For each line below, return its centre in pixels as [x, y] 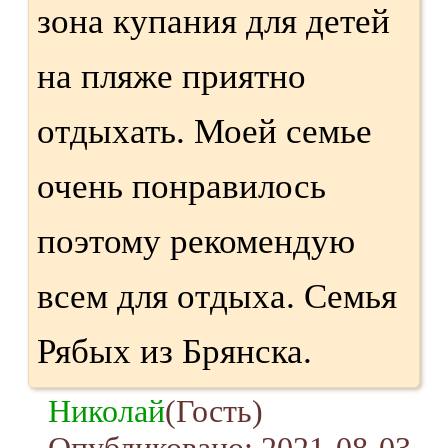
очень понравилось [181, 186]
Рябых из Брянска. [174, 351]
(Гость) [214, 410]
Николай [106, 410]
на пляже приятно [171, 76]
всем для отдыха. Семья [217, 296]
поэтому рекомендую [196, 241]
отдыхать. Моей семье [204, 131]
